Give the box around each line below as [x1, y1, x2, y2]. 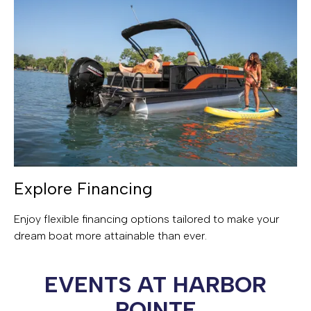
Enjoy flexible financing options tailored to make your [14, 212, 279, 226]
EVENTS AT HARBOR [44, 271, 267, 298]
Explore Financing [14, 178, 153, 199]
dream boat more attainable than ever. [14, 228, 207, 242]
